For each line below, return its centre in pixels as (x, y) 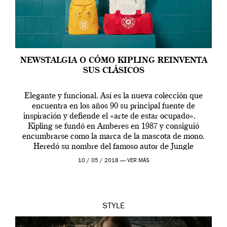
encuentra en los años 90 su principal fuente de (113, 107)
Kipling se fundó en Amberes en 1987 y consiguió (113, 127)
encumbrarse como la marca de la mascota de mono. (113, 137)
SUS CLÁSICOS (113, 71)
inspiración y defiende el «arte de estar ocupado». (113, 117)
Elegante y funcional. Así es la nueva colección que (113, 97)
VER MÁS (138, 161)
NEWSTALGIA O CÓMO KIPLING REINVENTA (113, 61)
